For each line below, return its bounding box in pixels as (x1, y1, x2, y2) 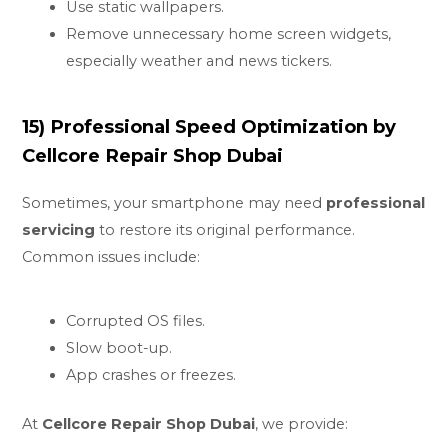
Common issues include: (22, 248, 201, 267)
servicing (22, 221, 96, 240)
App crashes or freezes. (66, 365, 237, 384)
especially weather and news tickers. (66, 52, 333, 71)
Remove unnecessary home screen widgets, (66, 25, 392, 44)
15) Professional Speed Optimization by (22, 115, 397, 139)
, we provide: (255, 414, 349, 433)
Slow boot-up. (66, 338, 173, 357)
